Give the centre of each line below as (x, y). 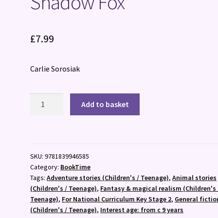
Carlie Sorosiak (55, 68)
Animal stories (195, 177)
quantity (44, 123)
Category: (45, 167)
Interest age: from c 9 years (142, 209)
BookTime (76, 167)
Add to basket (105, 104)
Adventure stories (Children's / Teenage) (108, 177)
